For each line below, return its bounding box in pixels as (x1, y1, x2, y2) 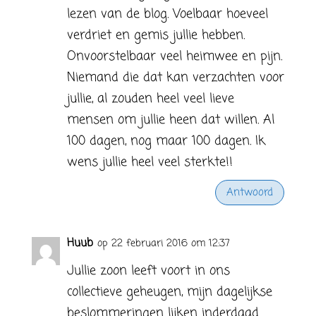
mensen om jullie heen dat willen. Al (66, 110, 274, 130)
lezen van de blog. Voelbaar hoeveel (66, 4, 268, 24)
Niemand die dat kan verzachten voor (66, 68, 284, 87)
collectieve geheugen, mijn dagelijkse (66, 282, 272, 302)
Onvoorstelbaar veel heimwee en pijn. (66, 47, 282, 66)
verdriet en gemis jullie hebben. (66, 25, 245, 45)
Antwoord (226, 184, 274, 200)
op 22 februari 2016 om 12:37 (97, 236, 230, 251)
